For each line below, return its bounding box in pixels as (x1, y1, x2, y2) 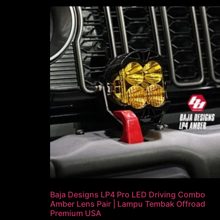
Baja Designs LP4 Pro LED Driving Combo (50, 190, 205, 200)
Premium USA (50, 208, 101, 219)
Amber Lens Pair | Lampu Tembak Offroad (50, 199, 205, 209)
